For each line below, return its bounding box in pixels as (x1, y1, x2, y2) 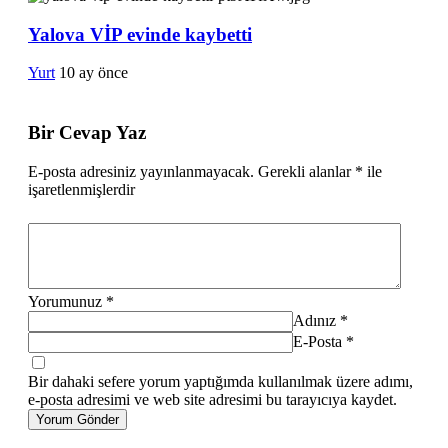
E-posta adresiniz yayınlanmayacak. (28, 163, 254, 181)
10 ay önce (59, 64, 128, 82)
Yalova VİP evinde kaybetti (28, 23, 252, 45)
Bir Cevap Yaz (28, 122, 146, 144)
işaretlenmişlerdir (28, 181, 135, 199)
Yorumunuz (28, 293, 102, 311)
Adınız (293, 312, 336, 330)
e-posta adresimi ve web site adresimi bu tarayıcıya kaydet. (28, 391, 397, 409)
